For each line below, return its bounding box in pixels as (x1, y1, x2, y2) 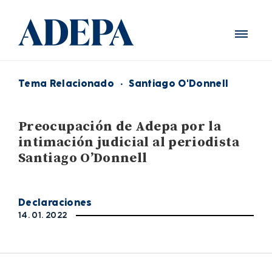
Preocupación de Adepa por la (18, 118, 222, 135)
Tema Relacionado (18, 76, 115, 90)
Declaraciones (18, 195, 92, 209)
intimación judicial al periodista (18, 134, 239, 151)
